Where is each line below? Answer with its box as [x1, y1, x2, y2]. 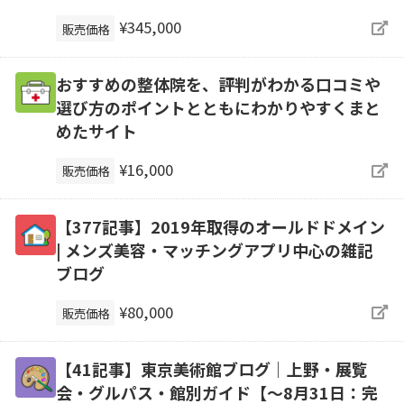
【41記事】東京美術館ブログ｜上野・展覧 [55, 356, 368, 381]
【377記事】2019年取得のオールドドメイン [55, 215, 385, 239]
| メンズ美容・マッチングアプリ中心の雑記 [55, 238, 373, 262]
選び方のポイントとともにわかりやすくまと [55, 96, 381, 120]
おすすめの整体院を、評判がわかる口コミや [55, 72, 381, 96]
